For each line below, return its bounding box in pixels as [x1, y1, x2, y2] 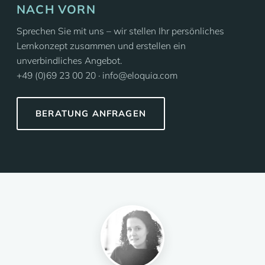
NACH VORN [17, 2, 96, 17]
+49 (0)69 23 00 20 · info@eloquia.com [17, 69, 177, 81]
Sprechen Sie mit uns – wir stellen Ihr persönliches [17, 25, 224, 37]
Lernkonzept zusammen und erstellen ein [17, 40, 186, 51]
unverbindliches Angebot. [17, 54, 122, 66]
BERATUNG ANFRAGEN [35, 108, 147, 119]
